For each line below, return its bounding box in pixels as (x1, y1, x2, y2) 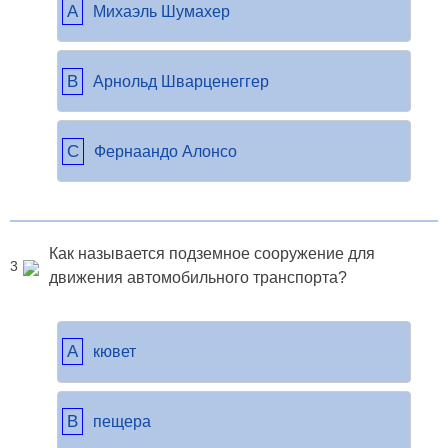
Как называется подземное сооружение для (49, 245, 375, 263)
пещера (93, 413, 151, 431)
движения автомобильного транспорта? (49, 269, 347, 287)
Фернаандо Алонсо (94, 142, 237, 160)
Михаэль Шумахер (93, 2, 230, 20)
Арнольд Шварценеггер (93, 72, 269, 90)
